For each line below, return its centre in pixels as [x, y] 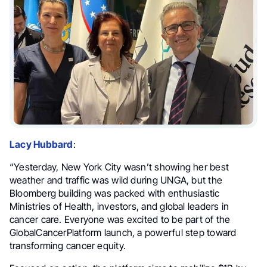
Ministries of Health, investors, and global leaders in [119, 207]
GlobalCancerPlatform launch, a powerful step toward [123, 233]
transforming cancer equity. [68, 246]
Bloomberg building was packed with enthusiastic [115, 193]
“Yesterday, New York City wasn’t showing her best [119, 167]
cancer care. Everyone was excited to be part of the [120, 220]
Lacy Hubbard [41, 145]
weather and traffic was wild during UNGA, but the [116, 180]
